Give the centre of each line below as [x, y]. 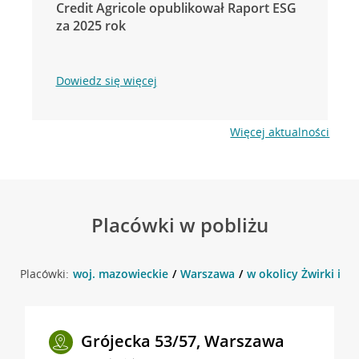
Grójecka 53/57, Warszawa [182, 341]
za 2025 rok [91, 25]
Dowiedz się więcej [106, 80]
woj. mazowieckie [120, 273]
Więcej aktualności [280, 131]
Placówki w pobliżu [179, 224]
